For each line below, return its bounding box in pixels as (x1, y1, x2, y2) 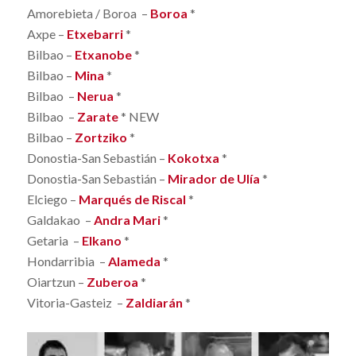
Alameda (107, 253, 161, 269)
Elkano (81, 233, 122, 249)
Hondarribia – (26, 253, 108, 269)
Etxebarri (66, 26, 123, 42)
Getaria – (26, 233, 82, 249)
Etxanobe (74, 47, 132, 63)
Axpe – (26, 26, 67, 42)
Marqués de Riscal (78, 192, 186, 207)
